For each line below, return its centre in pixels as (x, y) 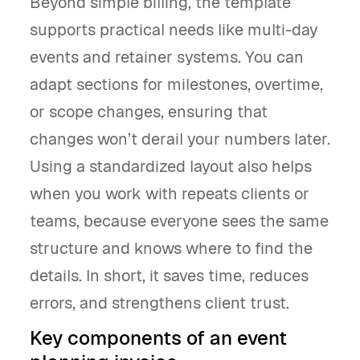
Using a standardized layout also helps (171, 166)
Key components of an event (158, 338)
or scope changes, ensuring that (149, 112)
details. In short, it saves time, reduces (169, 276)
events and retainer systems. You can (167, 57)
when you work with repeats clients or (170, 194)
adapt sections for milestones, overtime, (176, 84)
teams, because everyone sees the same (179, 221)
